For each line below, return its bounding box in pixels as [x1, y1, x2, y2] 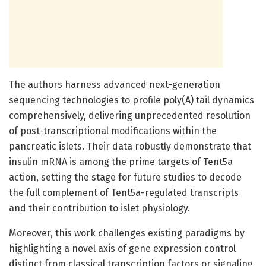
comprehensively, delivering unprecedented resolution [9, 109, 251, 121]
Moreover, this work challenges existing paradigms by [9, 227, 245, 239]
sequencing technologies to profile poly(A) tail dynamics [9, 94, 254, 106]
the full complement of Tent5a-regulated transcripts [9, 186, 239, 198]
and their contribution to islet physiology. [9, 202, 190, 214]
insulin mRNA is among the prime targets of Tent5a [9, 156, 233, 167]
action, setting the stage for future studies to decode [9, 171, 242, 183]
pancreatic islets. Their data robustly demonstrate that [9, 140, 251, 152]
